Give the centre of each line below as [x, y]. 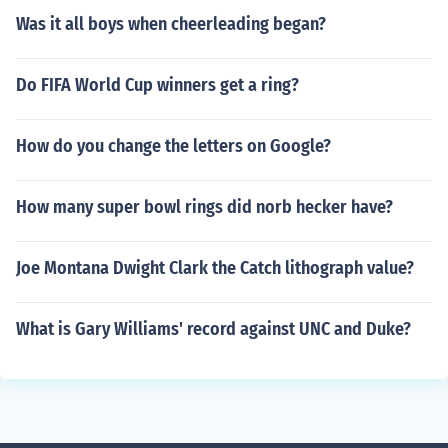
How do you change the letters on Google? [173, 146]
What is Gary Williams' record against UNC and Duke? [213, 329]
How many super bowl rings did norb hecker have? [204, 207]
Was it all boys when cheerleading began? [171, 24]
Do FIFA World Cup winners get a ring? [157, 85]
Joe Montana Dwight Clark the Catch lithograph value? [215, 268]
